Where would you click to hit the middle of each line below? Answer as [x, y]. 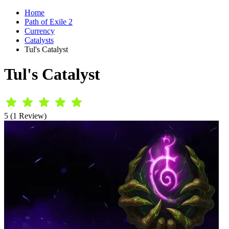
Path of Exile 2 [49, 22]
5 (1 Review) [25, 116]
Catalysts [39, 40]
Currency [40, 31]
